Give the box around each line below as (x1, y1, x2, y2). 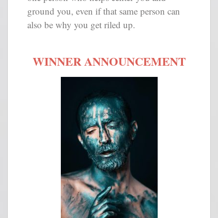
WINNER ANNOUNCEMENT (32, 52, 186, 70)
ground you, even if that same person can (27, 5, 180, 18)
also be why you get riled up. (27, 18, 135, 31)
